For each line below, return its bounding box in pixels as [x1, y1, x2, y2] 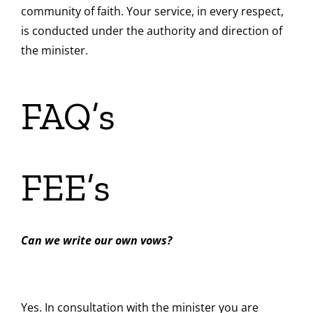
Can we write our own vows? [20, 232, 172, 248]
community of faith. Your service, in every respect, [20, 3, 284, 19]
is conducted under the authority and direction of [20, 22, 282, 38]
